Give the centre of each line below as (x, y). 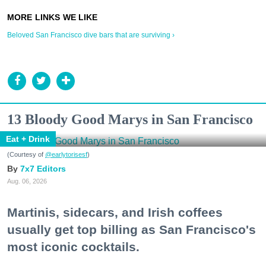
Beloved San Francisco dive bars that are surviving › (91, 35)
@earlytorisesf (66, 154)
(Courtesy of (26, 154)
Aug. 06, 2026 (27, 181)
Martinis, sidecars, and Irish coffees (115, 212)
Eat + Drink (28, 139)
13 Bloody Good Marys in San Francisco (130, 119)
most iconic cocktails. (73, 246)
